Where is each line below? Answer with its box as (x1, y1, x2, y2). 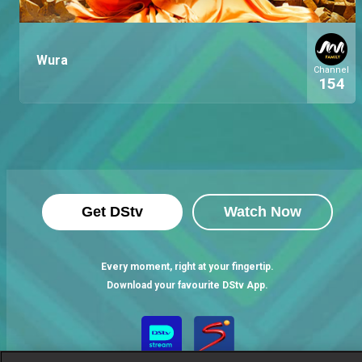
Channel (314, 64, 349, 75)
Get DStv (82, 204, 143, 220)
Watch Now (224, 204, 301, 220)
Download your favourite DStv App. (107, 280, 268, 291)
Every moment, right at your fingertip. (101, 261, 274, 272)
